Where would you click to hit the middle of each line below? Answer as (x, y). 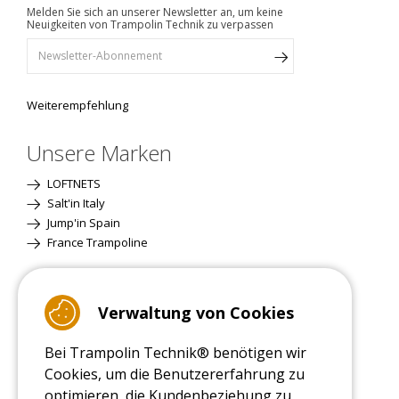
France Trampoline (96, 242)
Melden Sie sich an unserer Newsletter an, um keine (155, 12)
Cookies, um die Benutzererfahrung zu (175, 374)
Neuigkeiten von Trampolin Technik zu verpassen (150, 24)
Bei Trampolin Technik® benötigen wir (175, 353)
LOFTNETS (73, 183)
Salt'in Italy (75, 203)
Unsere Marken (99, 152)
